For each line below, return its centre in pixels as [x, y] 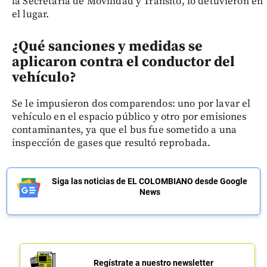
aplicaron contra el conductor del [123, 62]
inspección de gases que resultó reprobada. [111, 143]
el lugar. [31, 15]
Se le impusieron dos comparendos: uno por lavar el [131, 104]
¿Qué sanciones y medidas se [107, 47]
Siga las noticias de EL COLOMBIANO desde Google [150, 181]
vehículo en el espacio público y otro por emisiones [129, 117]
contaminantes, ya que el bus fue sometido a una [125, 130]
